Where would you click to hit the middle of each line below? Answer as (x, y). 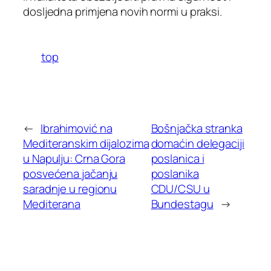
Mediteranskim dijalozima (86, 143)
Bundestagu (182, 204)
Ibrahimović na (76, 128)
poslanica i (178, 158)
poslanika (175, 173)
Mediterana (52, 204)
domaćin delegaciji (198, 143)
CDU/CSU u (180, 188)
